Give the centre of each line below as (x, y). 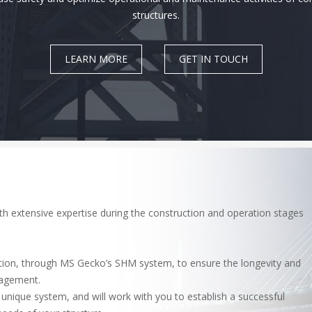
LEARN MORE (96, 59)
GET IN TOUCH (213, 59)
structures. (156, 15)
